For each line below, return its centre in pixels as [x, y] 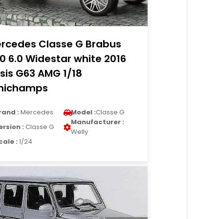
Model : [84, 112]
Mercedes [36, 112]
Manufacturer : [98, 122]
